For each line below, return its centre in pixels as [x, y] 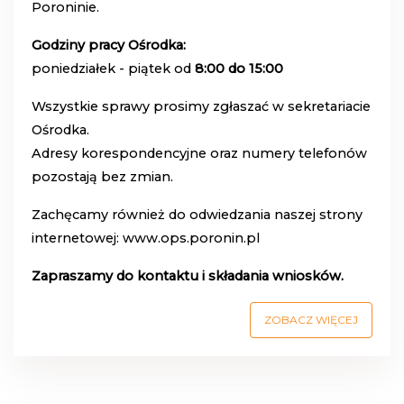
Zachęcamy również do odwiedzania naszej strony [197, 215]
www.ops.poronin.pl [191, 239]
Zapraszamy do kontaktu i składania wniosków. [188, 276]
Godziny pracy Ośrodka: [109, 46]
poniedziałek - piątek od [113, 69]
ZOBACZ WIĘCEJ [311, 320]
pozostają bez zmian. [102, 177]
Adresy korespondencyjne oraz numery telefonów [199, 154]
